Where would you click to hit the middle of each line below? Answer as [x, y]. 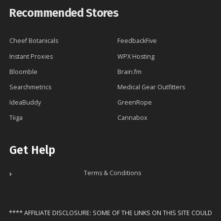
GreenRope [135, 103]
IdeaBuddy [25, 103]
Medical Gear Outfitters [151, 87]
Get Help [32, 150]
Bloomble [23, 72]
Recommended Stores [64, 13]
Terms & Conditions [112, 173]
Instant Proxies [31, 56]
